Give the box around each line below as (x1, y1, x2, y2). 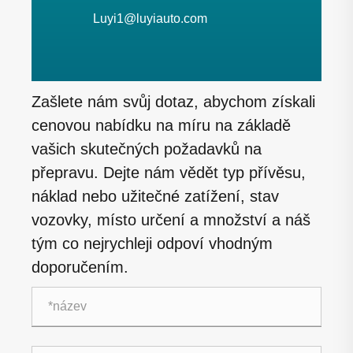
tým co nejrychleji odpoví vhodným (32, 235, 273, 253)
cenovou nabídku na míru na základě (32, 117, 291, 135)
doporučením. (32, 258, 128, 277)
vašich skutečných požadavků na (32, 140, 262, 158)
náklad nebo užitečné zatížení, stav (32, 188, 279, 206)
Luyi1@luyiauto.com (93, 12, 207, 26)
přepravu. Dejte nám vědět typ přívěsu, (32, 164, 306, 182)
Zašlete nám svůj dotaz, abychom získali (32, 93, 315, 111)
